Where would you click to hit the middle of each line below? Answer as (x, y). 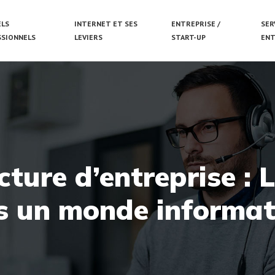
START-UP (188, 37)
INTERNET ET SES (106, 24)
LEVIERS (89, 37)
